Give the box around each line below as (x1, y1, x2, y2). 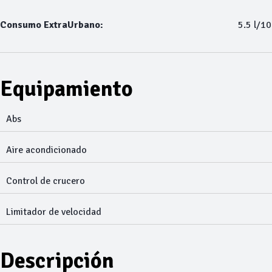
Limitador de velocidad (6, 206, 101, 218)
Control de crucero (6, 175, 85, 187)
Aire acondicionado (6, 144, 87, 156)
